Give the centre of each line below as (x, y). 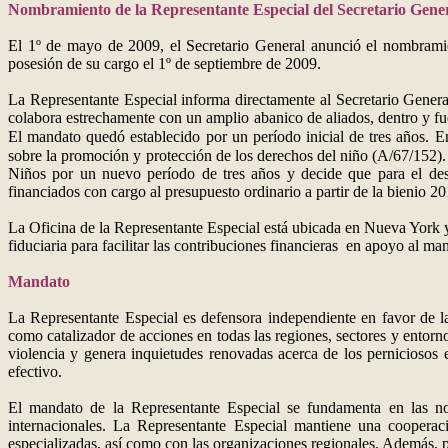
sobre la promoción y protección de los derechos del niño (188, 156)
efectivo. (35, 372)
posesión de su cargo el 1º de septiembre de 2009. (164, 64)
